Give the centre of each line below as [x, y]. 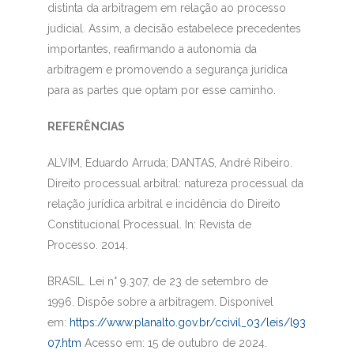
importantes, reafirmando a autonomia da [152, 49]
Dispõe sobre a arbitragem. [148, 302]
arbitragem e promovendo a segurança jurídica [167, 70]
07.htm [64, 343]
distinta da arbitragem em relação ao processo [166, 8]
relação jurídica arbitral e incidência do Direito [164, 204]
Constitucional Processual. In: [123, 225]
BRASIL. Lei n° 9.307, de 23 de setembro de [157, 282]
